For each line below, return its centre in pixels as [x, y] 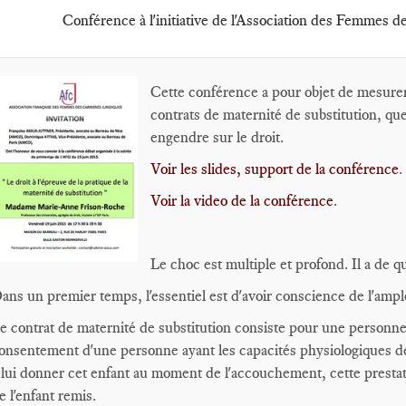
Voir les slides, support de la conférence [275, 169]
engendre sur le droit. [217, 137]
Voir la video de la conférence [242, 200]
